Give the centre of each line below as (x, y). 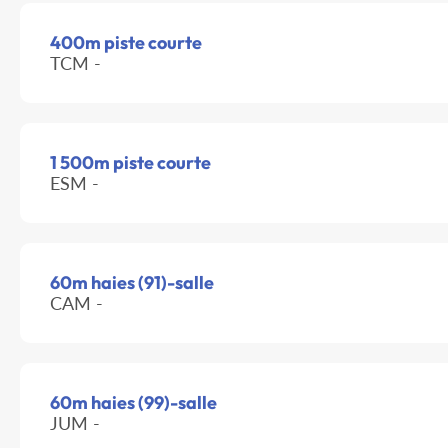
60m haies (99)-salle (133, 403)
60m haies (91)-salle (132, 283)
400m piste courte (126, 43)
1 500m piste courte (130, 163)
